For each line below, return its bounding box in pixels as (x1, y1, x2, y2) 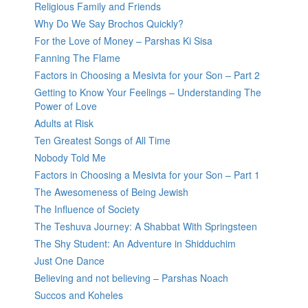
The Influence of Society (34, 202, 140, 217)
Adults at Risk (34, 116, 93, 131)
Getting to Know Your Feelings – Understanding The (34, 85, 261, 100)
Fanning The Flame (34, 51, 120, 65)
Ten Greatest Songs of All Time (34, 133, 170, 148)
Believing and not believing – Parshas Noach (34, 271, 228, 285)
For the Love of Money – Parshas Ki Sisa (34, 34, 212, 48)
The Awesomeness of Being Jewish (34, 185, 188, 199)
